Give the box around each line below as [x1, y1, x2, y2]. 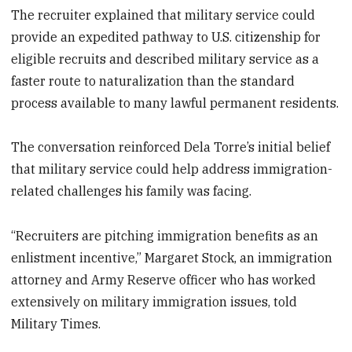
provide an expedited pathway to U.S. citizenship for [11, 28, 321, 45]
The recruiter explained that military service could [11, 6, 316, 23]
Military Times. [11, 316, 101, 332]
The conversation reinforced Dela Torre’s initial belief [11, 139, 331, 156]
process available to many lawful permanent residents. [11, 94, 339, 111]
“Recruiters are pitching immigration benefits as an [11, 228, 319, 244]
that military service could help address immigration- [11, 161, 333, 178]
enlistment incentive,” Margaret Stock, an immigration [11, 250, 333, 266]
